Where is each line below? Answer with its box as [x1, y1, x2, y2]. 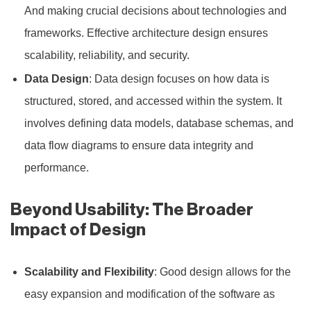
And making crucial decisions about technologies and [24, 4, 287, 17]
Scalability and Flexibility [24, 265, 154, 278]
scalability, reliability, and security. [24, 49, 190, 61]
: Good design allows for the [154, 265, 291, 278]
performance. [24, 161, 89, 174]
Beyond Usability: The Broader [10, 201, 253, 218]
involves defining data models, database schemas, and [24, 117, 294, 129]
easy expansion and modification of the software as [24, 287, 275, 300]
